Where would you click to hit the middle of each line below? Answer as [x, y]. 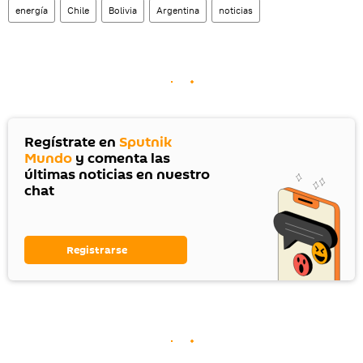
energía [32, 11]
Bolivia [123, 11]
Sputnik [145, 143]
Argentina [178, 11]
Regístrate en [72, 143]
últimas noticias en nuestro [117, 175]
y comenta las [121, 159]
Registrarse [97, 250]
